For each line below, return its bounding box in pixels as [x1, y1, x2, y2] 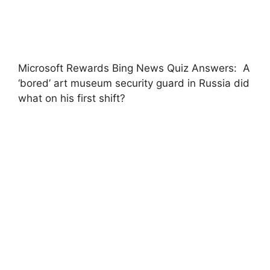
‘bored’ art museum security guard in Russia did [18, 77, 250, 89]
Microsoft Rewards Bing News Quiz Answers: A [18, 61, 250, 74]
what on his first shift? [18, 92, 125, 104]
